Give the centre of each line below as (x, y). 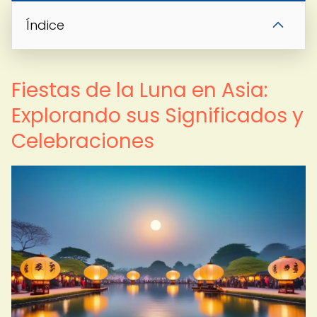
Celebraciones (83, 141)
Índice (45, 25)
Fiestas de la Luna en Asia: (139, 90)
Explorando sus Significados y (157, 116)
